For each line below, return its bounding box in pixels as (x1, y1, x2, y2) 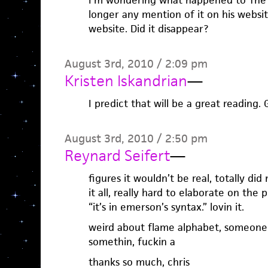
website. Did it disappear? (88, 22, 208, 35)
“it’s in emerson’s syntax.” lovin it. (88, 200, 244, 214)
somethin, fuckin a (88, 235, 175, 248)
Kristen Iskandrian (64, 71, 187, 90)
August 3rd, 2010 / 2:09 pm (64, 56, 208, 71)
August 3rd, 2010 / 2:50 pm (64, 131, 208, 146)
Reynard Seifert (64, 146, 170, 165)
